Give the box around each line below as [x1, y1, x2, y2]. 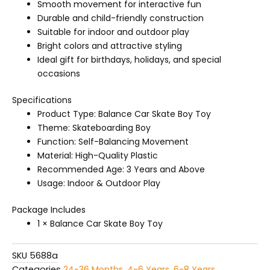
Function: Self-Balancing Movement [37, 136, 189, 148]
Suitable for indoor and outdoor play [37, 26, 189, 39]
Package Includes [12, 204, 86, 216]
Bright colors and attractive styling [37, 40, 182, 52]
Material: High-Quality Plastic [37, 149, 158, 162]
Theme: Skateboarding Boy [37, 122, 151, 134]
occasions [37, 67, 80, 80]
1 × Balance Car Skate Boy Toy [37, 218, 163, 230]
